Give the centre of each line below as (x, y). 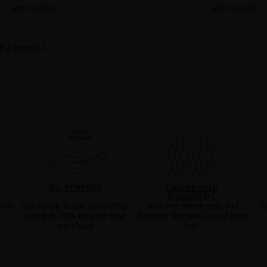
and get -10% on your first (75, 216)
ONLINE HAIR (192, 188)
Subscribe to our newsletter (75, 206)
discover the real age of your (192, 216)
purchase (75, 226)
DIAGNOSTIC (192, 196)
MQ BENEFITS (75, 188)
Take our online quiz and (192, 206)
